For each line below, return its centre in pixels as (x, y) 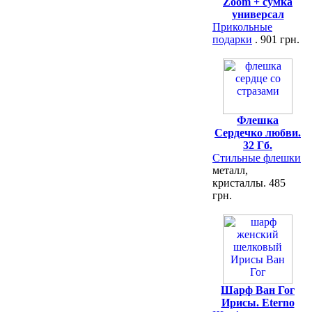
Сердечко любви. (258, 133)
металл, (230, 170)
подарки (232, 39)
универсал (258, 14)
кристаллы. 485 (249, 183)
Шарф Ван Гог (258, 290)
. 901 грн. (276, 39)
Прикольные (242, 27)
